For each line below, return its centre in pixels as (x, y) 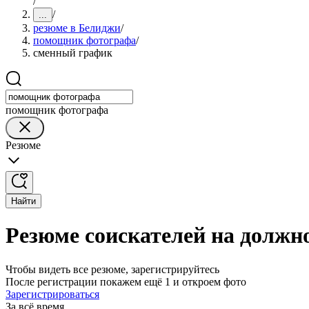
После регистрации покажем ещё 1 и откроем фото (126, 281)
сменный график (73, 53)
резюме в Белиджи (77, 28)
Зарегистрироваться (52, 294)
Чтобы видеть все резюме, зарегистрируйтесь (112, 269)
